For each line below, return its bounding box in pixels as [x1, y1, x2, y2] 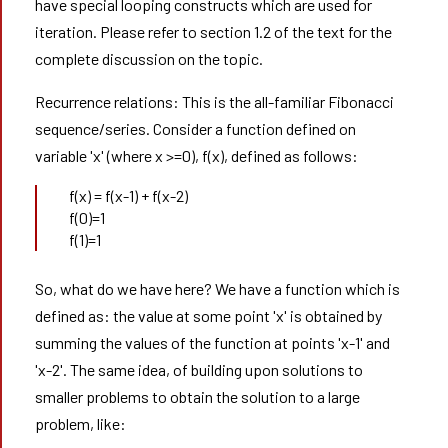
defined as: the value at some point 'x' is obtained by [34, 306, 382, 325]
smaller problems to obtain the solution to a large [34, 387, 360, 406]
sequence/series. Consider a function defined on [34, 119, 356, 138]
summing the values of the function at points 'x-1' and [34, 333, 390, 352]
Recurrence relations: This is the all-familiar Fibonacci [34, 92, 394, 111]
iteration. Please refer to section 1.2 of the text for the [34, 22, 392, 41]
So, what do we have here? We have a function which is [34, 279, 400, 298]
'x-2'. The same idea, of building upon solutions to [34, 360, 363, 379]
